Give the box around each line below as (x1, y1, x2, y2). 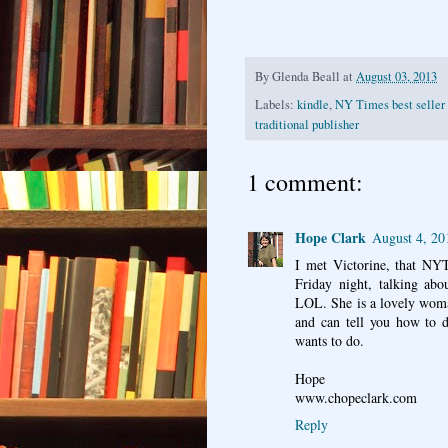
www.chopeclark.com (295, 387, 417, 407)
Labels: (255, 95, 297, 113)
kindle (297, 95, 329, 113)
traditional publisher (255, 115, 359, 133)
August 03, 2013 (356, 68, 437, 86)
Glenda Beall (272, 68, 340, 86)
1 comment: (247, 165, 363, 198)
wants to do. (295, 330, 364, 350)
